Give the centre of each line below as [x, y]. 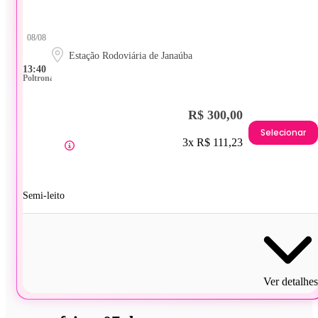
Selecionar [283, 133]
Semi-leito [44, 195]
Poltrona [38, 78]
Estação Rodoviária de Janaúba [131, 55]
